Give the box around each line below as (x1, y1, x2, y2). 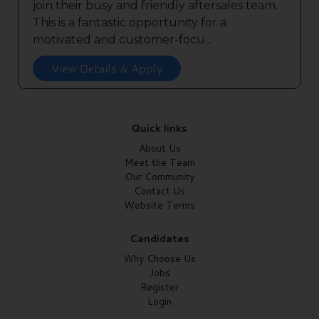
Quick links (132, 121, 187, 136)
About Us (138, 141, 181, 156)
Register (140, 280, 179, 295)
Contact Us (134, 184, 185, 199)
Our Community (125, 169, 194, 184)
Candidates (130, 231, 189, 246)
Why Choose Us (123, 251, 196, 266)
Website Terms (124, 198, 195, 213)
